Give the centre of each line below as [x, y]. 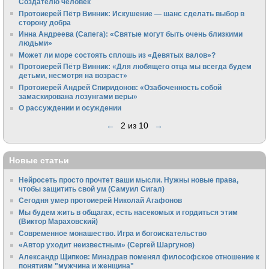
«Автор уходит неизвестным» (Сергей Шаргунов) [107, 245]
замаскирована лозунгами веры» [78, 96]
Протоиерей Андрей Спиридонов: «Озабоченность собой [120, 87]
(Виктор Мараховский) [59, 221]
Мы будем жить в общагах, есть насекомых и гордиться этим [128, 212]
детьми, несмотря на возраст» [73, 76]
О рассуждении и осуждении [70, 108]
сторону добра [45, 22]
